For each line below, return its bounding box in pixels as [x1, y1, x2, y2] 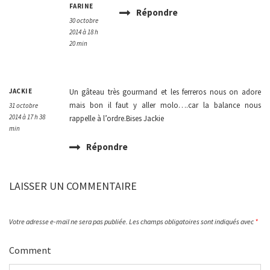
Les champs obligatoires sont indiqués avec [129, 217, 255, 227]
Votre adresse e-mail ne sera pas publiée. [9, 217, 128, 227]
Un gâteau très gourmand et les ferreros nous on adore [69, 87, 261, 98]
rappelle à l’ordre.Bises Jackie [69, 113, 164, 124]
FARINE [69, 2, 93, 11]
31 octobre [9, 101, 38, 110]
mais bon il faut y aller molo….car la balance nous [69, 100, 261, 111]
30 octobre [69, 16, 98, 25]
